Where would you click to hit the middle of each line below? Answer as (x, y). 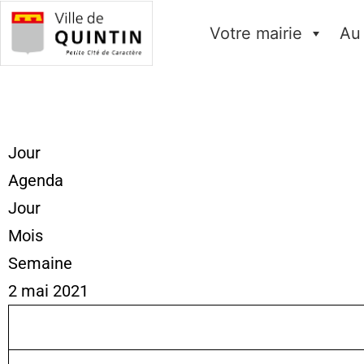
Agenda (36, 180)
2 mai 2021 (48, 291)
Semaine (40, 263)
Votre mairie (256, 33)
